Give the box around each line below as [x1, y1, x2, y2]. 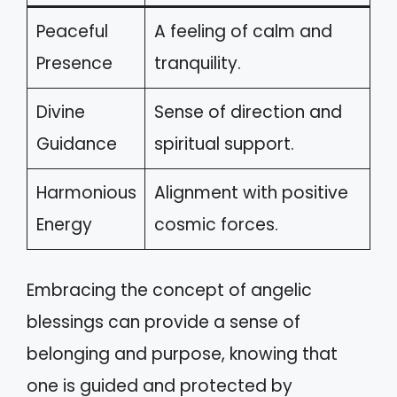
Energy [35, 212, 92, 237]
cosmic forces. [153, 212, 278, 237]
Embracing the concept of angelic [27, 278, 312, 303]
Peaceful [35, 19, 108, 43]
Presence [35, 51, 113, 75]
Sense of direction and [153, 99, 342, 124]
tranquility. [153, 51, 241, 75]
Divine [35, 99, 85, 124]
